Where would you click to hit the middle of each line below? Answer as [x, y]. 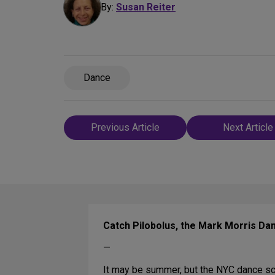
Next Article [248, 127]
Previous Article [125, 127]
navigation [101, 142]
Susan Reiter [146, 7]
